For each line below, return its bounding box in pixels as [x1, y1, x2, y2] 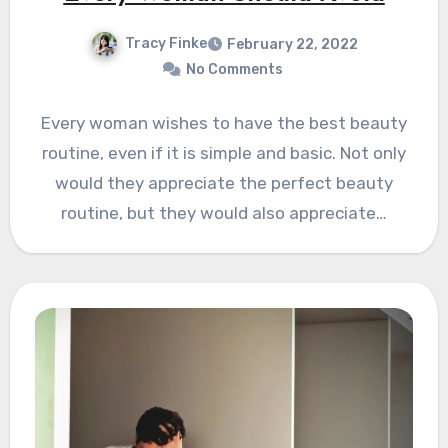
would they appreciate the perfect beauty [55, 173, 393, 194]
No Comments [185, 61, 283, 79]
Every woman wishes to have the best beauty [41, 113, 407, 134]
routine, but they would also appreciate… [61, 203, 387, 224]
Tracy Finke [124, 35, 207, 53]
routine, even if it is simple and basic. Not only [42, 143, 406, 164]
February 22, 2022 [226, 36, 358, 54]
